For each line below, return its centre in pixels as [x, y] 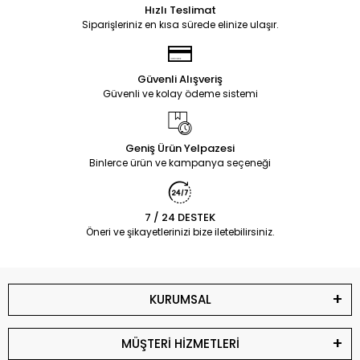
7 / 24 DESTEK [180, 217]
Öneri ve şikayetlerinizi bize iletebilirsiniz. [180, 232]
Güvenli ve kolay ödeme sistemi [180, 94]
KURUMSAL [180, 299]
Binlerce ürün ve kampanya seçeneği [180, 163]
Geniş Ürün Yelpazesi [180, 148]
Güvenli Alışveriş [180, 79]
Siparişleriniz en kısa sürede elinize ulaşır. [180, 25]
